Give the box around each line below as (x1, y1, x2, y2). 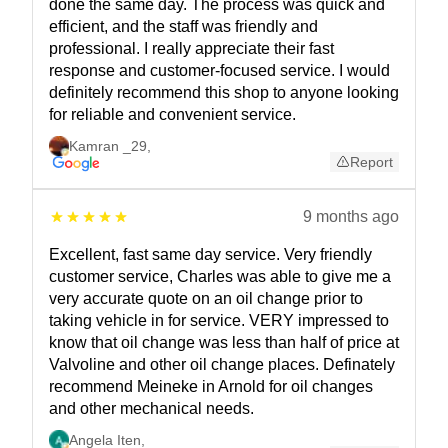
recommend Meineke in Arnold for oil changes (49, 378, 373, 396)
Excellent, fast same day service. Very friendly (49, 246, 372, 264)
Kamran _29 (69, 138, 147, 155)
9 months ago (303, 208, 399, 226)
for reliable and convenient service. (49, 106, 296, 124)
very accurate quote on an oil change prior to (49, 290, 363, 308)
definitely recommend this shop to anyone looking (49, 84, 399, 102)
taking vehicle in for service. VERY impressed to (49, 312, 389, 330)
